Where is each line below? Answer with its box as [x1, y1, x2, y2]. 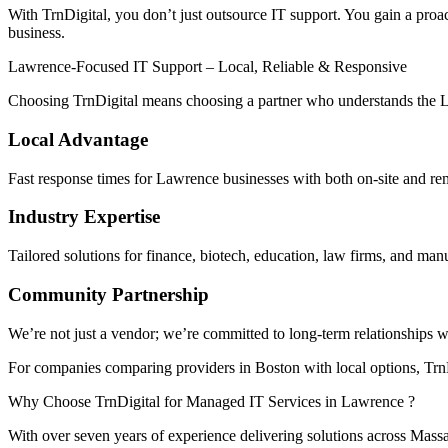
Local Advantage [8, 128, 148, 150]
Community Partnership [8, 283, 209, 305]
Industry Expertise [8, 206, 160, 228]
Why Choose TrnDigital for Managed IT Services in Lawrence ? [8, 392, 415, 410]
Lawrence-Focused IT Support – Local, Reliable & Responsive [8, 58, 407, 76]
